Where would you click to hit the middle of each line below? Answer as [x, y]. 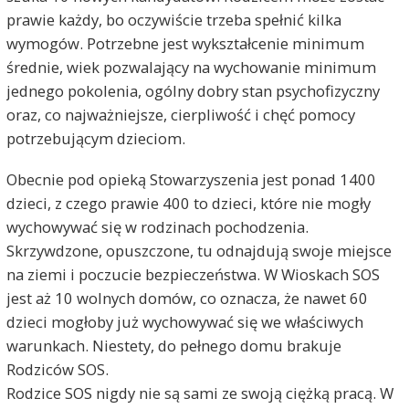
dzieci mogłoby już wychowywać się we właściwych [184, 321]
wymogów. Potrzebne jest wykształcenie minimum [185, 44]
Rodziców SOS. [57, 369]
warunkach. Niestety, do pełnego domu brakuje [173, 345]
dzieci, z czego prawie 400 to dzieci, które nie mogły [188, 203]
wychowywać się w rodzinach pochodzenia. [157, 226]
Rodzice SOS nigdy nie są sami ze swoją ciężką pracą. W [199, 393]
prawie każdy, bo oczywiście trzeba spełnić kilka [173, 20]
